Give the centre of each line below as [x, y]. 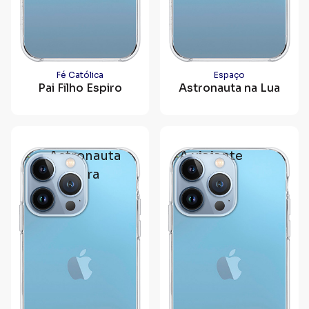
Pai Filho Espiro [80, 88]
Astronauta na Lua [229, 88]
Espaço [229, 75]
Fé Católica [80, 75]
